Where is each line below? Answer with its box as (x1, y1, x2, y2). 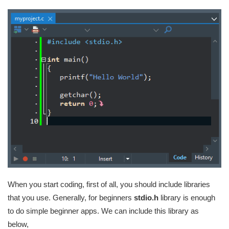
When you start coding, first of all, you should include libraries (8, 179, 210, 189)
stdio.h (134, 193, 158, 202)
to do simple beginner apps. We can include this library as (8, 206, 199, 215)
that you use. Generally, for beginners (8, 193, 134, 202)
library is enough (158, 193, 215, 202)
